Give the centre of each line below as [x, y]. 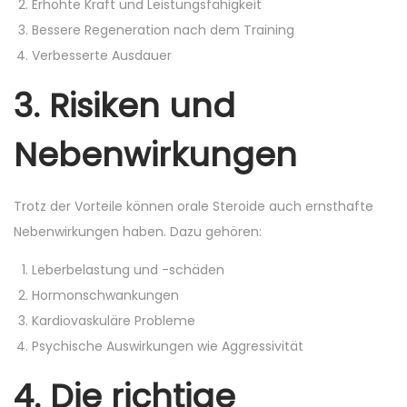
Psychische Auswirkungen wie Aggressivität [168, 346]
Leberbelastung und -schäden [128, 270]
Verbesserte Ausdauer [102, 55]
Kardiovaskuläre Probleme [114, 321]
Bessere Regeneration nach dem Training [163, 30]
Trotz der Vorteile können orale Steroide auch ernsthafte [194, 206]
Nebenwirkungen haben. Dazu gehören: [138, 232]
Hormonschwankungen [105, 295]
